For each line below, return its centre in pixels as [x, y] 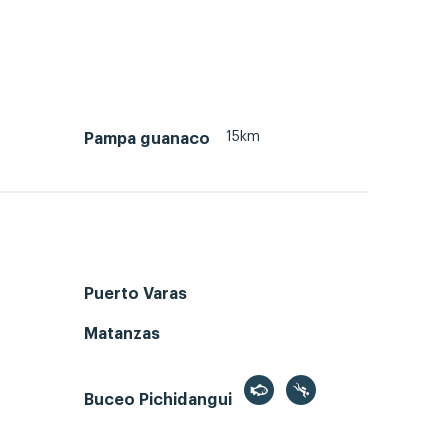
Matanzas [122, 333]
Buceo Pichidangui [160, 399]
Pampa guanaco [147, 139]
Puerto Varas [135, 293]
